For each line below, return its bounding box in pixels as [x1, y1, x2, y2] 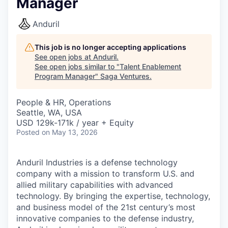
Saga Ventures [100, 72, 150, 80]
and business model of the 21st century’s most [16, 202, 195, 212]
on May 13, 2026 [42, 128, 98, 136]
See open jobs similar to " [35, 62, 120, 71]
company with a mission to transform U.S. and [16, 168, 194, 179]
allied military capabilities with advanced [16, 180, 173, 190]
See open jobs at [35, 52, 93, 61]
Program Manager [35, 72, 95, 80]
